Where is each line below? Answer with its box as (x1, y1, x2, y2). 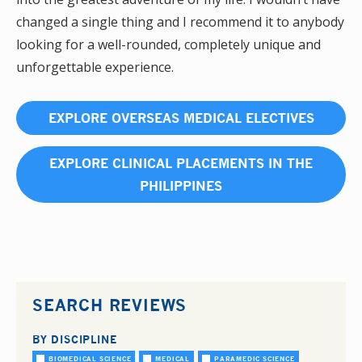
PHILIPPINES (140, 177, 222, 194)
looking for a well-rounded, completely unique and (16, 35, 321, 53)
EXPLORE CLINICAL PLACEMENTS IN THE (49, 154, 313, 171)
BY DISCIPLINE (32, 332, 117, 346)
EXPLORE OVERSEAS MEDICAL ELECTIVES (48, 109, 314, 126)
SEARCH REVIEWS (32, 294, 187, 314)
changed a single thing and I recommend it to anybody (16, 12, 344, 31)
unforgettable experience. (16, 57, 174, 76)
